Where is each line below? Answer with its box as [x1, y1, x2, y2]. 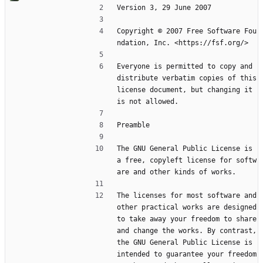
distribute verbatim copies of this [117, 74, 257, 83]
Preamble [117, 121, 150, 130]
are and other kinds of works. [117, 168, 236, 177]
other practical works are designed [117, 203, 257, 212]
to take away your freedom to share [117, 215, 257, 224]
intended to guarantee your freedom [117, 250, 257, 259]
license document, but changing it [117, 86, 252, 95]
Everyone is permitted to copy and [117, 62, 252, 71]
